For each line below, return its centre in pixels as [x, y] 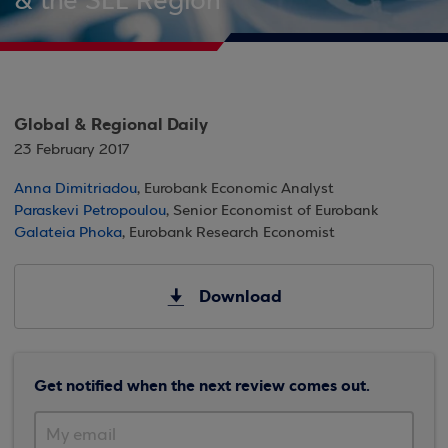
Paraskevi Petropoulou [90, 211]
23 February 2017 [71, 150]
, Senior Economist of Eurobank [272, 211]
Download [240, 296]
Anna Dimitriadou [75, 189]
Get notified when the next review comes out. [202, 385]
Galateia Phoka [68, 233]
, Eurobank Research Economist [228, 233]
